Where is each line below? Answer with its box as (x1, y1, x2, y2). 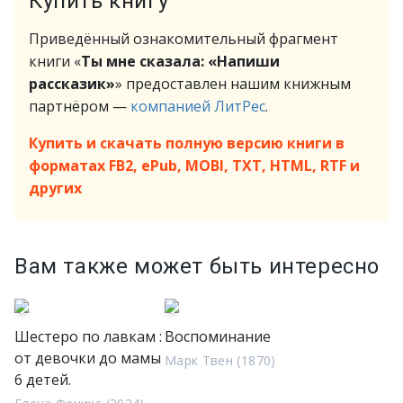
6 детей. (14, 370, 71, 390)
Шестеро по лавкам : (14, 327, 162, 346)
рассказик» (29, 74, 115, 94)
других (29, 178, 82, 198)
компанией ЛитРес (130, 96, 265, 116)
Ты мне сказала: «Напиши (81, 51, 280, 71)
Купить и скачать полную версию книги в (29, 133, 345, 153)
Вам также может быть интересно (14, 254, 380, 279)
